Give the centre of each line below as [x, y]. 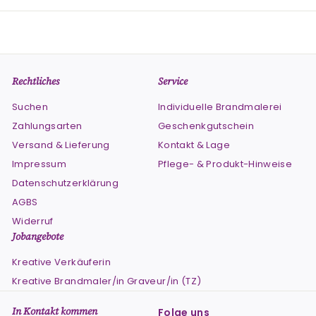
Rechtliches [36, 81]
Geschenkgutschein [206, 126]
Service [173, 81]
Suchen [30, 107]
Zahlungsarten [47, 126]
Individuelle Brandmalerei [220, 107]
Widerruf [33, 221]
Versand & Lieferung [61, 145]
